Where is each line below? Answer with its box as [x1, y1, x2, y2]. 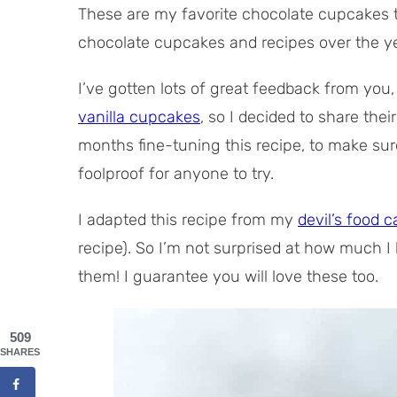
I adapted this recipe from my [78, 209, 298, 230]
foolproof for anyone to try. [78, 163, 274, 183]
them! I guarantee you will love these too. [78, 266, 378, 286]
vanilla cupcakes [78, 106, 200, 127]
